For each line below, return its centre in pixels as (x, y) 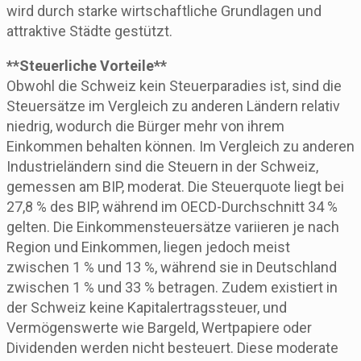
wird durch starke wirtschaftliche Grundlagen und (164, 10)
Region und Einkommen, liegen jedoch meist (148, 247)
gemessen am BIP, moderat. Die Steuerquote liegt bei (175, 186)
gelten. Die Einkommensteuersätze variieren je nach (173, 226)
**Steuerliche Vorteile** (87, 65)
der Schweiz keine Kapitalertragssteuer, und (147, 307)
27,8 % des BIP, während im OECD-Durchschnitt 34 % (172, 206)
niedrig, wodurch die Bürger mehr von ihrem (145, 126)
